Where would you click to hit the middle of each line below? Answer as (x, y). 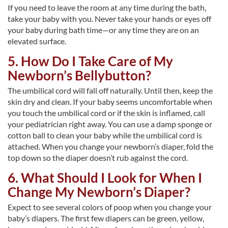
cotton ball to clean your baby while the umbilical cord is (105, 135)
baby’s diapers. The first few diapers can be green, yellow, (106, 218)
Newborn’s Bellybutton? (79, 76)
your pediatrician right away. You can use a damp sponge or (110, 124)
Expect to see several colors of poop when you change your (110, 207)
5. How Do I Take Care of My (90, 61)
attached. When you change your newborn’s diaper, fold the (110, 147)
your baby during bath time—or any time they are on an (103, 30)
